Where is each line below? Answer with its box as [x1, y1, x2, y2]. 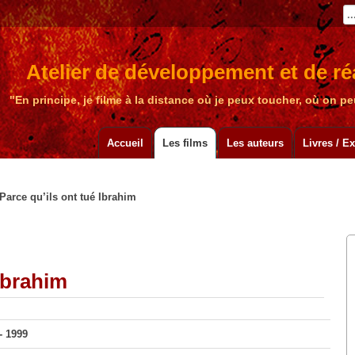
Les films [162, 137, 208, 150]
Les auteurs [227, 137, 284, 150]
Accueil [107, 137, 144, 150]
